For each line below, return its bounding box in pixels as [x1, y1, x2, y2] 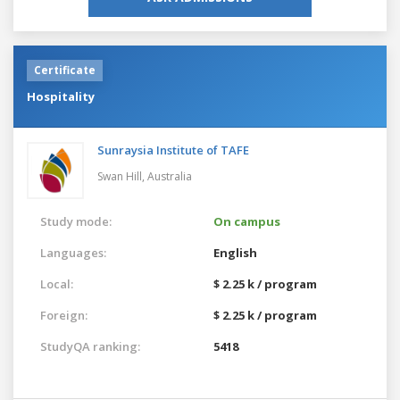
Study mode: [40, 212, 112, 229]
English [213, 244, 257, 261]
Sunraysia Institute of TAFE [97, 141, 249, 158]
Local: [40, 275, 73, 292]
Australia [147, 168, 192, 184]
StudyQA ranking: [40, 337, 140, 354]
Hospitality [27, 87, 95, 104]
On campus [213, 212, 280, 229]
